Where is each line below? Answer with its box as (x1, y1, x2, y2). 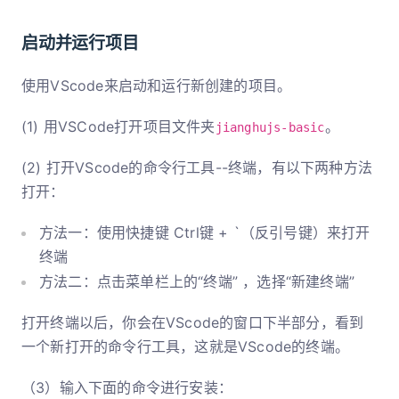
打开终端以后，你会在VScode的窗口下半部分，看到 (21, 313, 364, 332)
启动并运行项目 (21, 32, 139, 53)
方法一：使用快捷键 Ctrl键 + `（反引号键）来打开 (39, 224, 370, 242)
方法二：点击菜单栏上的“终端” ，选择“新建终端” (39, 273, 354, 291)
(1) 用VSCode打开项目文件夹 (21, 117, 216, 135)
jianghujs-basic (215, 119, 325, 134)
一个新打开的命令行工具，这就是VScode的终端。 (21, 338, 349, 356)
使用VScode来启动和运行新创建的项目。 (21, 76, 292, 94)
